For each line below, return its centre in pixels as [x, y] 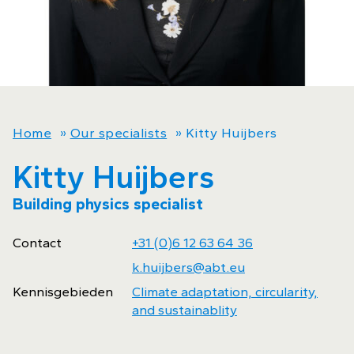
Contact [37, 243]
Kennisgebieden [63, 292]
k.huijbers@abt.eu [188, 267]
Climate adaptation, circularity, [225, 292]
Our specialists [119, 133]
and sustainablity [185, 310]
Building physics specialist [108, 204]
